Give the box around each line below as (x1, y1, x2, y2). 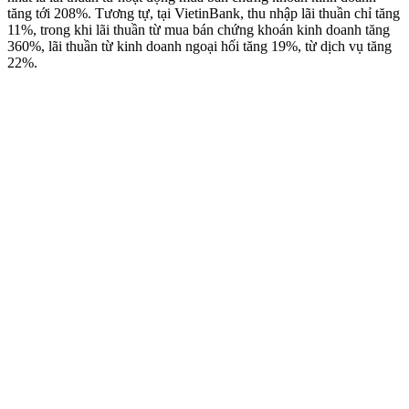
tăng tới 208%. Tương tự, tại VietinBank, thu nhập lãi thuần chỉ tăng (7, 5, 400, 21)
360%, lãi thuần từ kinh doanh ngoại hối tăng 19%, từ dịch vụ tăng (7, 37, 392, 54)
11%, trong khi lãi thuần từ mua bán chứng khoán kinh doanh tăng (7, 21, 390, 37)
